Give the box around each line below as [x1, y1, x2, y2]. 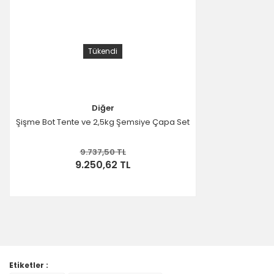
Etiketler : [9, 260, 48, 270]
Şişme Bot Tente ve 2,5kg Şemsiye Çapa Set [16, 116, 190, 128]
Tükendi [88, 46, 117, 56]
